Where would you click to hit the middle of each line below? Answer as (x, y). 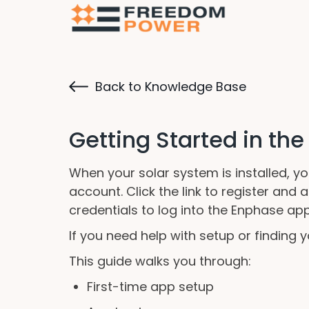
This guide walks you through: (160, 261)
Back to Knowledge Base (171, 87)
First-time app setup (150, 287)
